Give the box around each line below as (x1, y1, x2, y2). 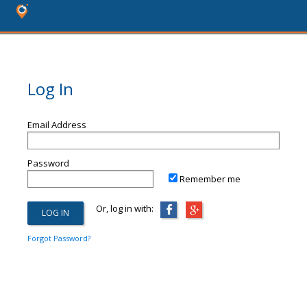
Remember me (180, 173, 241, 185)
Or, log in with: (84, 202, 153, 214)
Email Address (27, 119, 86, 131)
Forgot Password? (27, 233, 90, 243)
